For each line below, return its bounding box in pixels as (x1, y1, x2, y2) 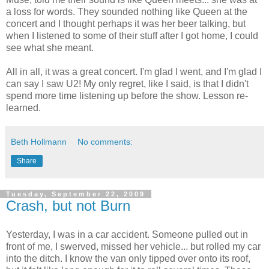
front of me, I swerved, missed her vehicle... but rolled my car (6, 241, 261, 252)
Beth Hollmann (11, 137, 67, 147)
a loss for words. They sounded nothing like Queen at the (6, 7, 247, 17)
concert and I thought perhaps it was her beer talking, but (6, 19, 246, 29)
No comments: (77, 137, 133, 147)
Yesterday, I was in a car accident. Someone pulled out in (6, 229, 248, 240)
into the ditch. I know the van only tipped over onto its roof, (6, 253, 250, 264)
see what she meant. (6, 43, 94, 53)
